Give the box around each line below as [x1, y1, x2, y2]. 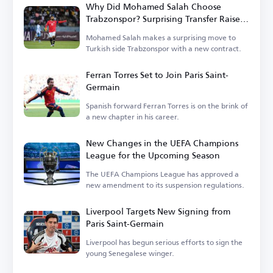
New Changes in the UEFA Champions [86, 134, 238, 151]
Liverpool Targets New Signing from [86, 202, 230, 219]
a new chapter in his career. [86, 109, 179, 124]
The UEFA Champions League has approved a [86, 166, 239, 181]
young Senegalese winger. [86, 246, 174, 260]
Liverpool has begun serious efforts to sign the [86, 235, 243, 249]
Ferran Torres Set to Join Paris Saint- [86, 66, 229, 83]
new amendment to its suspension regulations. [86, 177, 244, 192]
